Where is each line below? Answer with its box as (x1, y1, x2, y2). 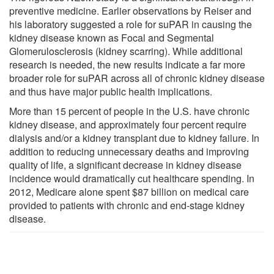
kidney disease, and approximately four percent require (9, 117, 246, 131)
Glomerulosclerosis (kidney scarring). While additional (9, 43, 243, 58)
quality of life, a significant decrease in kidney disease (9, 157, 242, 172)
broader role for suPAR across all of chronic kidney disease (9, 70, 265, 85)
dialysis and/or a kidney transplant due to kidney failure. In (9, 130, 259, 145)
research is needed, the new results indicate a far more (9, 57, 245, 72)
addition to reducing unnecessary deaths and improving (9, 144, 249, 158)
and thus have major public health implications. (9, 84, 212, 98)
